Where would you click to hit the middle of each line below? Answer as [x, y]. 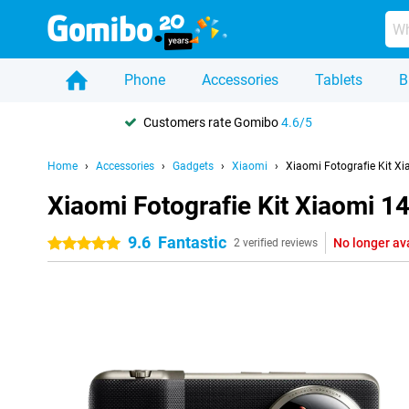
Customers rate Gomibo [212, 122]
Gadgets [193, 166]
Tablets [339, 80]
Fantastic [192, 242]
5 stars [104, 244]
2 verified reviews [276, 243]
